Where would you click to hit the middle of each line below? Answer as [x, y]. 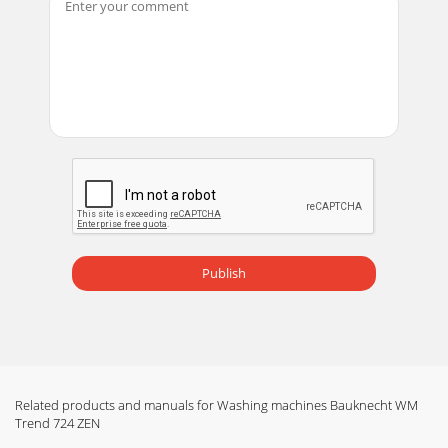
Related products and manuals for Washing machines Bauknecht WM [216, 404]
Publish [224, 273]
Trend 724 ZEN [57, 422]
